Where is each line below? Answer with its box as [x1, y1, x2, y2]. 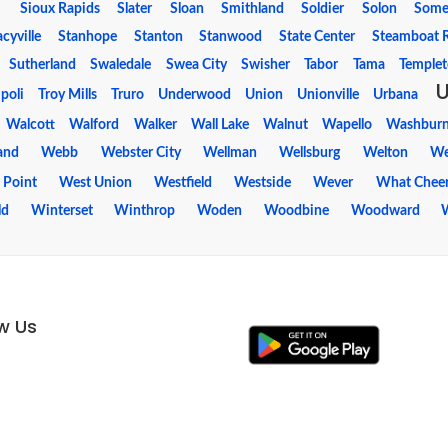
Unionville [297, 88, 360, 102]
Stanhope [57, 30, 117, 44]
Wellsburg [279, 146, 341, 160]
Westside [234, 176, 292, 190]
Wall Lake [190, 118, 249, 132]
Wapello [322, 118, 373, 132]
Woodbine [263, 204, 329, 218]
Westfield [154, 176, 213, 190]
